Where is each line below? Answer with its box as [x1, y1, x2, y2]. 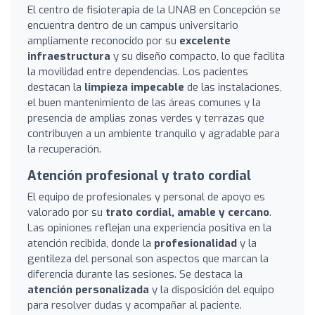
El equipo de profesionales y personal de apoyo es [27, 189, 265, 204]
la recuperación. [27, 141, 101, 156]
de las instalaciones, [184, 79, 282, 94]
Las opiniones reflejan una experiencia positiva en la [27, 220, 271, 235]
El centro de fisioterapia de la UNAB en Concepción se [27, 2, 281, 17]
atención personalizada [27, 282, 149, 297]
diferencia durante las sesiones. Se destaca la [27, 266, 243, 281]
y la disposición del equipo [149, 282, 274, 297]
